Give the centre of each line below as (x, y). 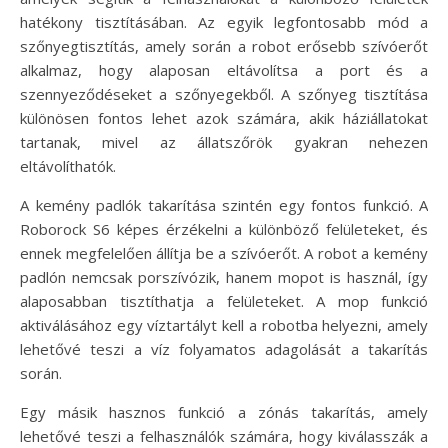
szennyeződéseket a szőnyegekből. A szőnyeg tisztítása (224, 93)
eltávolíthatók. (68, 165)
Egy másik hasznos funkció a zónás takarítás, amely (224, 411)
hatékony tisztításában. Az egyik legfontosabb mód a (224, 21)
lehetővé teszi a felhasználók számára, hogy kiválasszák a (224, 435)
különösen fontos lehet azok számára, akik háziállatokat (224, 117)
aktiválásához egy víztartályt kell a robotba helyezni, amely (224, 324)
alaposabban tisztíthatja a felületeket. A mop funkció (224, 300)
